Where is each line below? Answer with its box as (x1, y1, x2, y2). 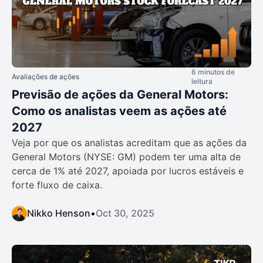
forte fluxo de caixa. (12, 178, 102, 191)
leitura (191, 76, 213, 86)
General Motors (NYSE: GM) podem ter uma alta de (12, 150, 241, 163)
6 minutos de (191, 67, 235, 76)
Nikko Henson (27, 207, 90, 219)
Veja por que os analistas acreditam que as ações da (12, 136, 247, 149)
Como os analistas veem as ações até (12, 103, 227, 118)
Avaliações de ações (12, 72, 79, 81)
